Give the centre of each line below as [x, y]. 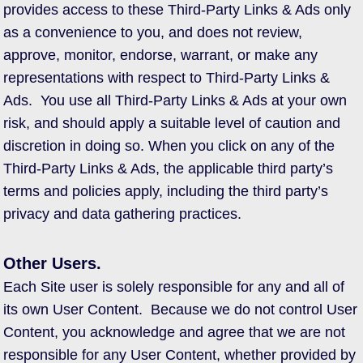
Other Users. [52, 263]
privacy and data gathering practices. [122, 214]
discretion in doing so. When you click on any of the [169, 146]
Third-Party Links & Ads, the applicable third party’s [168, 169]
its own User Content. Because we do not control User [180, 310]
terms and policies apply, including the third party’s [166, 191]
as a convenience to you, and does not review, [153, 32]
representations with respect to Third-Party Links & [167, 78]
